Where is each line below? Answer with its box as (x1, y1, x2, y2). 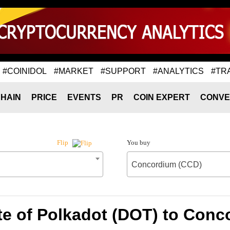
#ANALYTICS (153, 66, 204, 75)
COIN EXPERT (133, 93, 190, 102)
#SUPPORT (101, 66, 146, 75)
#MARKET (54, 66, 93, 75)
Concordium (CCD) (131, 160, 202, 169)
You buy (126, 139, 150, 146)
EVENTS (67, 93, 101, 102)
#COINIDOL (3, 66, 47, 75)
